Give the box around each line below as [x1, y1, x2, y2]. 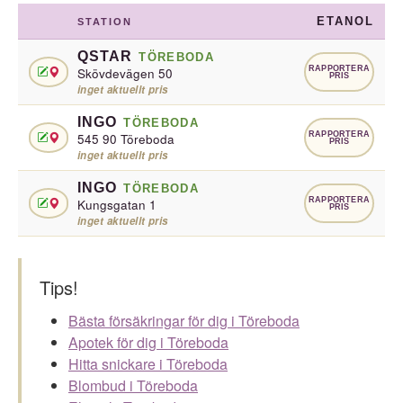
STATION [77, 15, 132, 27]
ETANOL [316, 14, 374, 28]
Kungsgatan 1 [77, 196, 157, 213]
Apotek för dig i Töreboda [68, 332, 228, 353]
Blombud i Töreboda [68, 375, 198, 396]
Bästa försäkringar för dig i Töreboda [68, 310, 300, 331]
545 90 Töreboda [77, 130, 175, 148]
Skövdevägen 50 [77, 65, 173, 82]
